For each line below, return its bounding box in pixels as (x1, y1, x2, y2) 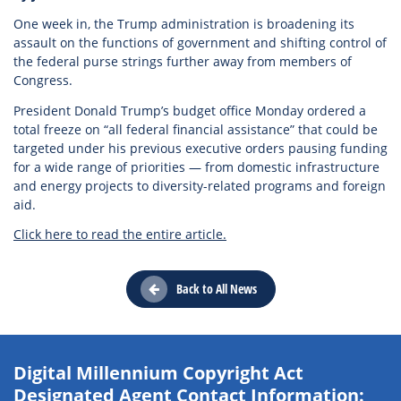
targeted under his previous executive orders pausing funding (13, 139, 388, 157)
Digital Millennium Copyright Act (13, 361, 303, 385)
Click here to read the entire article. (13, 226, 226, 243)
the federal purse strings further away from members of (13, 53, 352, 70)
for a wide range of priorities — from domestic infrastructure (13, 158, 380, 175)
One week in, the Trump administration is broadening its (13, 15, 354, 32)
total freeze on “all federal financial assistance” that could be (13, 120, 378, 138)
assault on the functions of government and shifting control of (13, 34, 387, 51)
